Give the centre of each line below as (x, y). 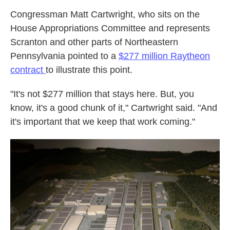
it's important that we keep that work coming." (103, 122)
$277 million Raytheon (164, 56)
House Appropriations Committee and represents (110, 28)
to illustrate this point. (89, 70)
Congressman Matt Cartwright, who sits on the (105, 14)
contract (28, 70)
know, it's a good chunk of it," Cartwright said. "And (114, 108)
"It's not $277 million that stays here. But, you (102, 94)
